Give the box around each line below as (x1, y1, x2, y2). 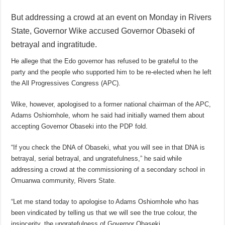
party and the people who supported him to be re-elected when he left (11, 68, 212, 76)
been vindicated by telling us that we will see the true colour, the (11, 209, 197, 217)
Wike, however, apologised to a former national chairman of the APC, (11, 100, 211, 108)
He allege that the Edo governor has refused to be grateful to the (11, 57, 198, 65)
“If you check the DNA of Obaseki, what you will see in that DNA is (11, 144, 205, 152)
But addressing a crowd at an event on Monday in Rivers (11, 13, 212, 22)
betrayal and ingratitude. (11, 40, 97, 49)
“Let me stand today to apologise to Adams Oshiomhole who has (11, 198, 199, 206)
